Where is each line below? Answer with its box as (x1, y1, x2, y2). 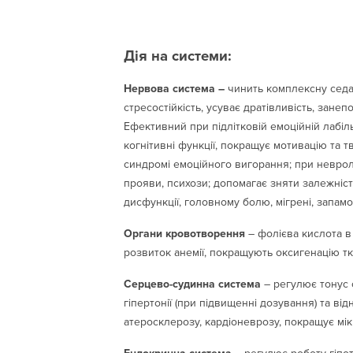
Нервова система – (124, 81, 228, 95)
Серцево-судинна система (124, 277, 261, 291)
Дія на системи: (124, 46, 232, 65)
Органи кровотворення (124, 226, 248, 240)
